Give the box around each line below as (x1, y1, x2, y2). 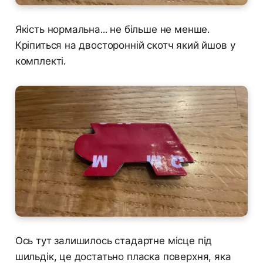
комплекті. (15, 55, 66, 68)
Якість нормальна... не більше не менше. (15, 23, 210, 36)
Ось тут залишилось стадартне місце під (15, 234, 213, 247)
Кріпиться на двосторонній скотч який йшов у (15, 39, 235, 52)
